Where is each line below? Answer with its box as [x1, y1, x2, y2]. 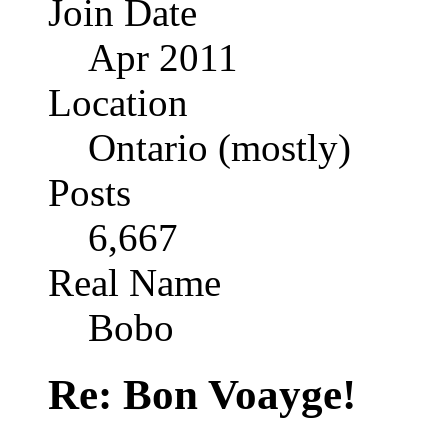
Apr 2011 [88, 36, 238, 80]
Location [48, 81, 188, 125]
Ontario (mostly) [88, 126, 351, 170]
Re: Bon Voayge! [48, 371, 356, 419]
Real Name [48, 261, 221, 305]
